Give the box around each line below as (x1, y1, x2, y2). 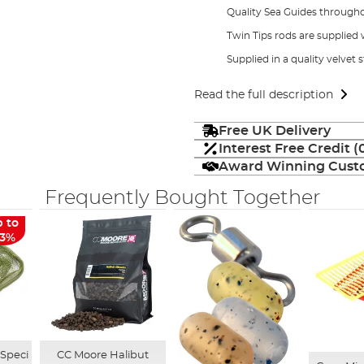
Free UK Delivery (218, 123, 331, 137)
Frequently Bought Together (44, 188, 320, 208)
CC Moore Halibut (56, 349, 149, 361)
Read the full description (193, 89, 333, 101)
